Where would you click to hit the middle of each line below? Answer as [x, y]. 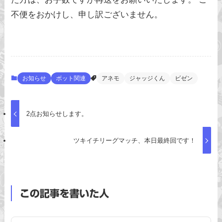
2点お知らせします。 [57, 113]
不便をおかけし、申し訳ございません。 [87, 14]
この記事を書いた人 [64, 194]
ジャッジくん [147, 79]
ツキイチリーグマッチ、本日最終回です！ [135, 140]
